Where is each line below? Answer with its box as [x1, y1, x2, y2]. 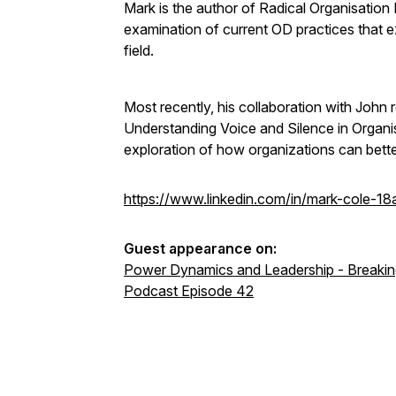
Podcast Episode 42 [124, 282, 254, 300]
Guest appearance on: [124, 240, 277, 257]
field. [124, 42, 157, 59]
